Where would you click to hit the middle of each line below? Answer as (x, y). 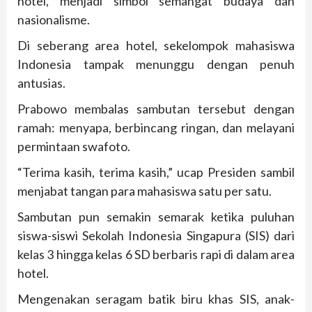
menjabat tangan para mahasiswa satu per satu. (145, 190)
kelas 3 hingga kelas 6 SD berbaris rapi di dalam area (156, 254)
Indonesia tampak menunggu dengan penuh (156, 64)
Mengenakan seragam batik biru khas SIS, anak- (156, 298)
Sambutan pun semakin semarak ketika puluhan (156, 216)
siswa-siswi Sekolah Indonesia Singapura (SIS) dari (156, 235)
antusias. (41, 83)
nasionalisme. (54, 19)
